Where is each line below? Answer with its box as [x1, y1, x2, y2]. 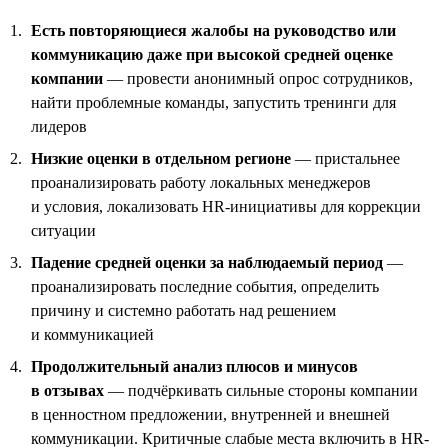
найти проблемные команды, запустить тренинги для [31, 93, 396, 111]
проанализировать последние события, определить [31, 277, 379, 295]
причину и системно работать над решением [31, 301, 336, 319]
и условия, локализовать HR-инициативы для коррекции [31, 197, 421, 215]
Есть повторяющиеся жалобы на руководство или [31, 21, 396, 39]
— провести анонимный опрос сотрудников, [103, 69, 413, 87]
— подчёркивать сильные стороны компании [104, 381, 418, 399]
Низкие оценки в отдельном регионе [31, 149, 291, 167]
